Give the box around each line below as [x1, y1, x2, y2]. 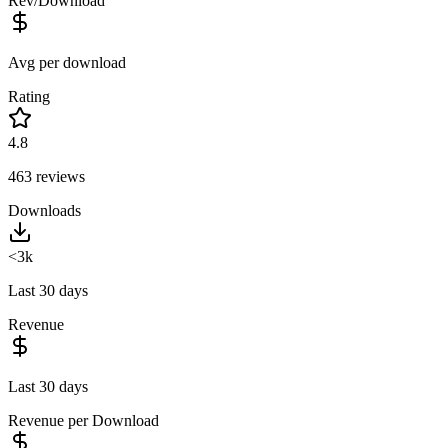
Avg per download [8, 53, 126, 71]
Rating [8, 87, 50, 105]
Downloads [8, 201, 81, 219]
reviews [32, 167, 85, 185]
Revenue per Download [8, 411, 159, 429]
